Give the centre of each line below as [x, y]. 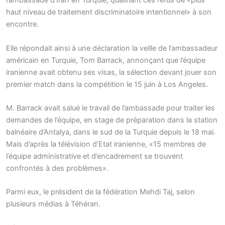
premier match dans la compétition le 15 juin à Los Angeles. [107, 84]
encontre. [22, 24]
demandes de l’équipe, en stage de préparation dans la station [112, 120]
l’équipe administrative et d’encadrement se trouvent [94, 156]
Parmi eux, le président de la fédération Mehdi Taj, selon [100, 192]
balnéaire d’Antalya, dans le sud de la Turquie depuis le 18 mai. [111, 132]
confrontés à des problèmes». [57, 168]
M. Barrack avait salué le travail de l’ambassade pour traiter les [110, 108]
